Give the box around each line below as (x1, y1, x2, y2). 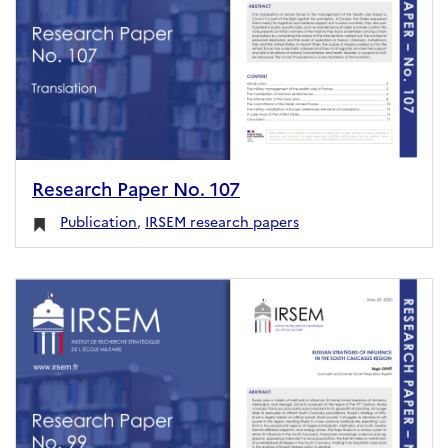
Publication (60, 211, 137, 232)
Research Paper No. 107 (32, 175, 240, 202)
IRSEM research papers (145, 211, 299, 232)
